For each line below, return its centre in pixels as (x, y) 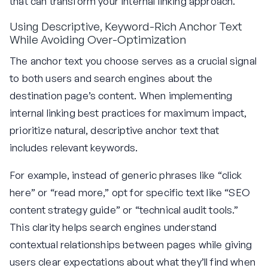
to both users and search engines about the (111, 78)
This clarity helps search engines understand (113, 227)
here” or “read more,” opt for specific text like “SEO (130, 192)
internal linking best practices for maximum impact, (128, 112)
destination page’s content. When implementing (121, 95)
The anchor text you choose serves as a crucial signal (133, 60)
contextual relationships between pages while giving (131, 244)
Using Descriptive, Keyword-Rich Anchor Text (126, 27)
